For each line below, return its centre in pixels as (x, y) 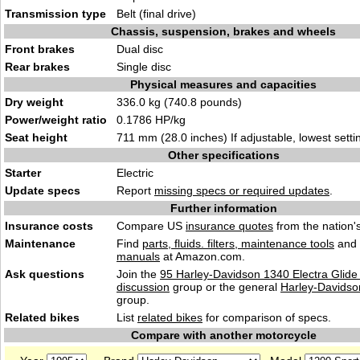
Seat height (36, 137)
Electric (135, 173)
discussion (143, 287)
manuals (138, 256)
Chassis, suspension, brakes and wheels (223, 31)
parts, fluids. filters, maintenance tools (238, 243)
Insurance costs (49, 226)
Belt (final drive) (156, 14)
